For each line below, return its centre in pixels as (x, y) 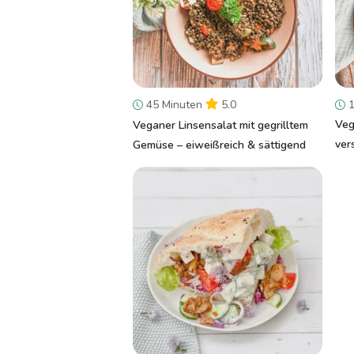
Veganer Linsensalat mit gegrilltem (220, 125)
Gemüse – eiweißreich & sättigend (219, 145)
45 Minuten (174, 105)
